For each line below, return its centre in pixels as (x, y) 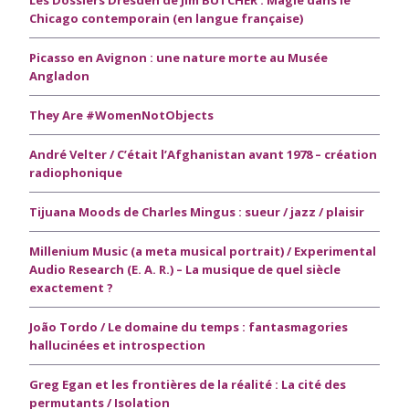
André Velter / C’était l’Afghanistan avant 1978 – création (203, 154)
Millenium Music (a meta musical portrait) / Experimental (203, 251)
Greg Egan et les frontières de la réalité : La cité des (188, 384)
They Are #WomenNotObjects (121, 115)
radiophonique (76, 172)
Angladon (59, 75)
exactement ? (71, 287)
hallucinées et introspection (117, 345)
